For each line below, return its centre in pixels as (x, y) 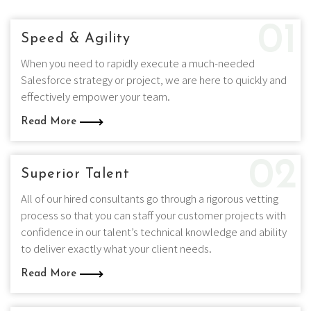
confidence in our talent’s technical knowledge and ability (154, 232)
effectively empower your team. (95, 96)
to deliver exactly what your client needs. (116, 248)
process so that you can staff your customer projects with (153, 215)
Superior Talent (75, 174)
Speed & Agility (76, 39)
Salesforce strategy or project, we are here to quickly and (154, 79)
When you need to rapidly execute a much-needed (138, 63)
